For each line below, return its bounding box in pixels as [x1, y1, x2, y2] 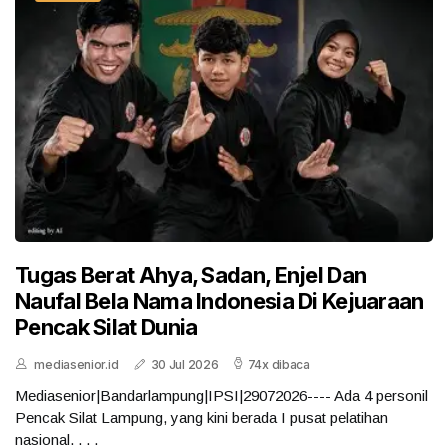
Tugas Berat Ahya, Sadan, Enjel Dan [15, 261, 367, 288]
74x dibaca [247, 356, 310, 372]
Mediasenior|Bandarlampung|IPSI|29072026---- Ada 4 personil [15, 386, 428, 404]
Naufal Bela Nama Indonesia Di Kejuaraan [15, 287, 424, 314]
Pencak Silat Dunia [15, 313, 198, 340]
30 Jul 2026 [150, 356, 219, 372]
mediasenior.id [34, 356, 119, 372]
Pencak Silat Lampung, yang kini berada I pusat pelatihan [15, 408, 388, 426]
